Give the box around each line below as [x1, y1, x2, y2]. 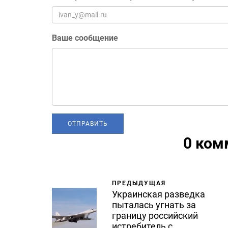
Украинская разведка [112, 189, 205, 200]
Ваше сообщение [52, 33, 118, 43]
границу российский [112, 210, 198, 221]
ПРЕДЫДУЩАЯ [112, 180, 166, 187]
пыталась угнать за [112, 199, 196, 211]
